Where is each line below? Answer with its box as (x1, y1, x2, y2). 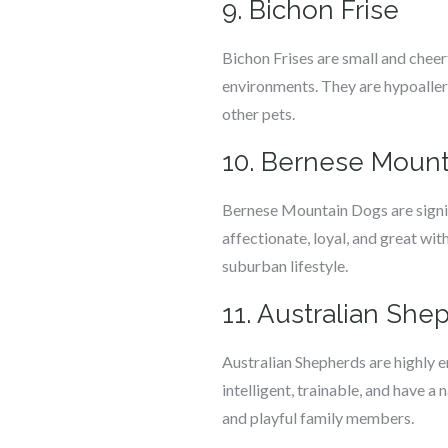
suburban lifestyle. (222, 256, 348, 275)
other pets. (222, 104, 295, 123)
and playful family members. (222, 408, 414, 427)
